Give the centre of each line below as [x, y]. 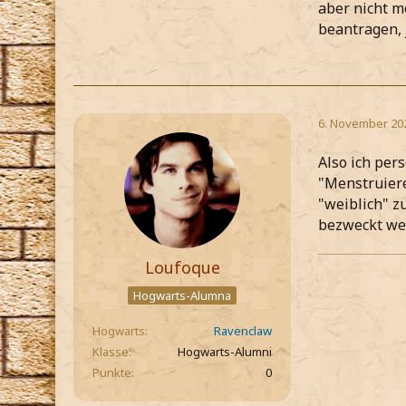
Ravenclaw [243, 331]
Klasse [111, 352]
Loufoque [182, 268]
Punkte [112, 373]
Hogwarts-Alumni [225, 352]
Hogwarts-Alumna [182, 295]
